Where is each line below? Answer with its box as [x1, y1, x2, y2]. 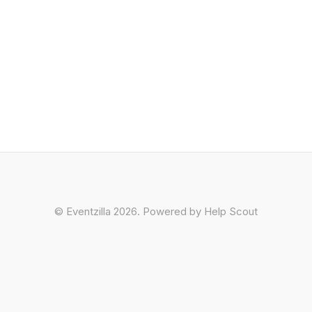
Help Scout [204, 205, 258, 218]
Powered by [143, 205, 204, 218]
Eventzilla [66, 205, 111, 218]
